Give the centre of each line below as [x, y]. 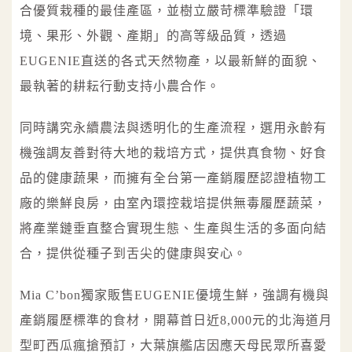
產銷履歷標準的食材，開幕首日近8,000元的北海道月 [176, 320]
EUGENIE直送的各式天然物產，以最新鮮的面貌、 [170, 60]
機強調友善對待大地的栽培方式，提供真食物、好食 [173, 152]
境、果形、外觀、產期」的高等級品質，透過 [153, 35]
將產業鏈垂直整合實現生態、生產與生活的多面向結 [173, 228]
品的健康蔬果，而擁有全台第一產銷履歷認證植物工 [173, 178]
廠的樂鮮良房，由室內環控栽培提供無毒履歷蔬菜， [173, 203]
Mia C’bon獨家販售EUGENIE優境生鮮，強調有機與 [174, 295]
